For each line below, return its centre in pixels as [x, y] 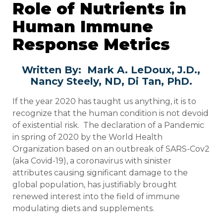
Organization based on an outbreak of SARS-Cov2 [111, 149]
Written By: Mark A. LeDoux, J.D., [111, 70]
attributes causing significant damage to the [100, 172]
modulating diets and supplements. [83, 208]
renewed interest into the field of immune [96, 196]
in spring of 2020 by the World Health [87, 137]
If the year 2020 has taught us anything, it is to [104, 101]
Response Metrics [91, 45]
